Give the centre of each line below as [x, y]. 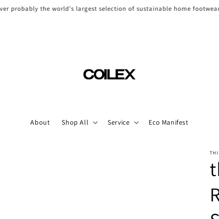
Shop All [75, 122]
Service [119, 122]
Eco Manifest [169, 122]
